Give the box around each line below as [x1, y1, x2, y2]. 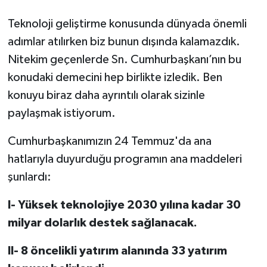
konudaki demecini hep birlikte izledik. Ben [7, 71, 222, 83]
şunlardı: [7, 170, 51, 183]
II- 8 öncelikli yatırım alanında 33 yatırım [7, 244, 227, 257]
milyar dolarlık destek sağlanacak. [7, 216, 197, 229]
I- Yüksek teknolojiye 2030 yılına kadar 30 [7, 198, 241, 211]
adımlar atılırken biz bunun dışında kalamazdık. [7, 35, 240, 48]
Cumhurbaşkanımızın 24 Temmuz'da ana [7, 135, 212, 147]
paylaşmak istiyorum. [7, 107, 116, 119]
